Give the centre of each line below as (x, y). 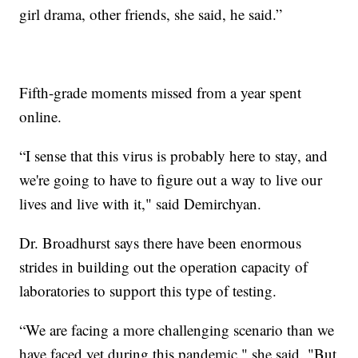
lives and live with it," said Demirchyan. (141, 203)
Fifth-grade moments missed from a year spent (161, 92)
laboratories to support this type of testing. (148, 290)
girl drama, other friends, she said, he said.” (151, 14)
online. (41, 116)
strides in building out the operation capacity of (164, 266)
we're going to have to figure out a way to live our (171, 179)
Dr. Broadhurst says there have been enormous (161, 242)
